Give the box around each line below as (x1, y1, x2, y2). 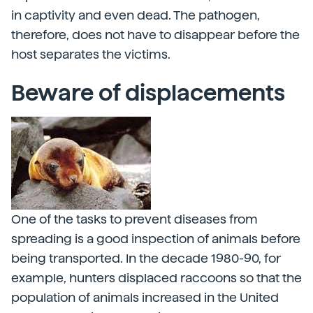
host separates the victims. (11, 47, 170, 61)
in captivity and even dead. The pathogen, (11, 8, 260, 22)
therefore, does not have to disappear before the (11, 27, 300, 42)
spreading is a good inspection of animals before (11, 231, 300, 246)
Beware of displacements (11, 80, 285, 106)
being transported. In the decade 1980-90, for (11, 251, 281, 265)
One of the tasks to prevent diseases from (11, 212, 258, 226)
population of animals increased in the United (11, 290, 279, 305)
